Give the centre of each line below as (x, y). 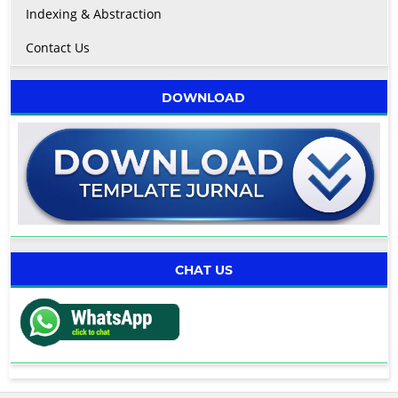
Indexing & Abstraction (93, 14)
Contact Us (57, 48)
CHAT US (203, 271)
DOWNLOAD (203, 98)
